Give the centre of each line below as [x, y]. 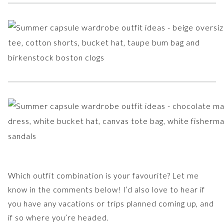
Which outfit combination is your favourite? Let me [103, 175]
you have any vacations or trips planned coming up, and [111, 203]
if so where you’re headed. [58, 217]
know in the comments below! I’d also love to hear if [106, 189]
